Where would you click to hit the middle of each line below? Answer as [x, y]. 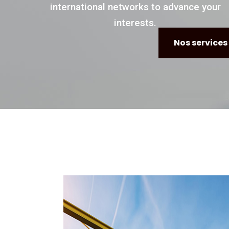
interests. [135, 23]
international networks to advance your [135, 7]
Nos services [201, 43]
